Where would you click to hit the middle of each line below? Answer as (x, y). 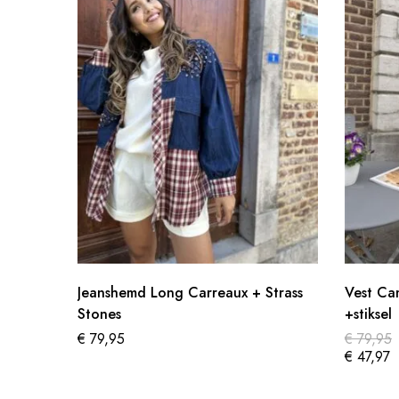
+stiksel (368, 314)
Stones (99, 314)
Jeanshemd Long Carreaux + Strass (190, 293)
